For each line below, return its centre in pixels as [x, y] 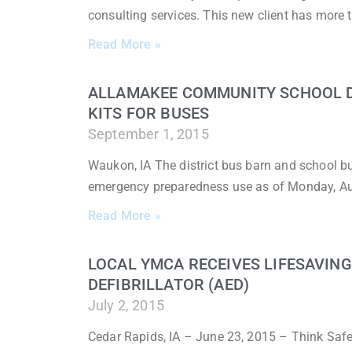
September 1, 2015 [148, 134]
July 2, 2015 [126, 305]
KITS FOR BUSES [149, 113]
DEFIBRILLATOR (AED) [169, 284]
